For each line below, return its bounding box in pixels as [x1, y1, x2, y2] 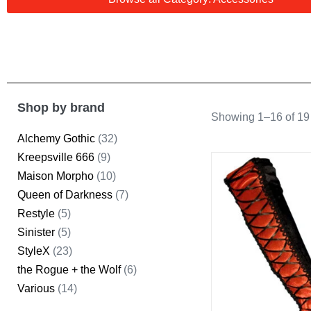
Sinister [17, 226, 55, 239]
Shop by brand [17, 101, 105, 115]
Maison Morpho [17, 170, 94, 183]
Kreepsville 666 [17, 151, 94, 164]
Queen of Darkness [17, 189, 112, 201]
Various [17, 283, 55, 295]
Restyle [17, 208, 55, 220]
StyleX [17, 245, 50, 258]
